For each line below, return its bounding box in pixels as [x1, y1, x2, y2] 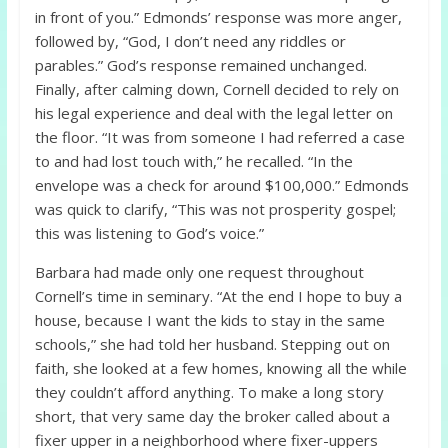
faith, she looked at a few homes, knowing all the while [34, 358, 407, 379]
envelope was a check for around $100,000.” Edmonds [34, 175, 409, 196]
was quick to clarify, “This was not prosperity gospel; [34, 199, 396, 220]
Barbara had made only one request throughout [34, 262, 364, 283]
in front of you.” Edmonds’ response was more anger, [34, 7, 402, 28]
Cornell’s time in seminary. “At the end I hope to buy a [34, 286, 402, 307]
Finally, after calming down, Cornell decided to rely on [34, 79, 399, 100]
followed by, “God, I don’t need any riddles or [34, 31, 346, 52]
